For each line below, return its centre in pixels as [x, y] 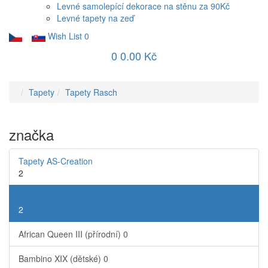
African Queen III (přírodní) [71, 234]
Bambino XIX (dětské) [61, 258]
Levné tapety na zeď [95, 18]
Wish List [65, 36]
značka [31, 134]
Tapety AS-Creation [56, 161]
